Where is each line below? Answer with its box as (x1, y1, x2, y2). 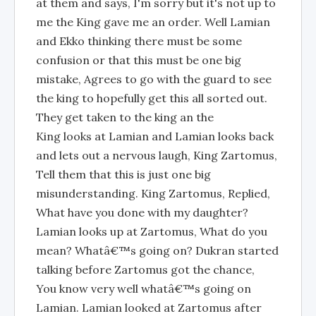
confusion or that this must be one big (36, 53, 241, 67)
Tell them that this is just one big (36, 167, 211, 181)
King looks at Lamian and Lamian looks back (36, 129, 274, 143)
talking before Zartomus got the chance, (36, 262, 255, 276)
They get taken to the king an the (36, 110, 214, 124)
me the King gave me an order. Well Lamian (36, 15, 270, 29)
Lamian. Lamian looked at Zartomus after (36, 300, 262, 315)
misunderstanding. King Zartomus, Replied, (36, 186, 270, 200)
